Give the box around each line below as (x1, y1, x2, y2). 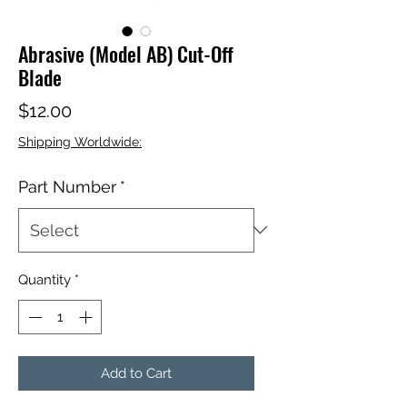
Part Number (18, 176, 116, 196)
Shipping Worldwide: (18, 134, 142, 149)
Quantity (18, 271, 71, 288)
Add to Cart (101, 365, 172, 382)
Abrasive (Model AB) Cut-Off (18, 38, 233, 68)
